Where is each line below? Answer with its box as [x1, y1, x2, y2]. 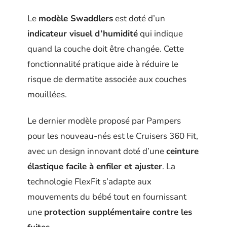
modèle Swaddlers [39, 12, 113, 24]
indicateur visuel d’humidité [27, 27, 138, 40]
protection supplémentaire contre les [44, 206, 192, 218]
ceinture [166, 145, 199, 158]
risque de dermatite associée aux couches [27, 73, 186, 85]
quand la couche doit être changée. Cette [27, 43, 184, 55]
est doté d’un [113, 12, 165, 24]
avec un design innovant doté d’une [27, 145, 166, 158]
